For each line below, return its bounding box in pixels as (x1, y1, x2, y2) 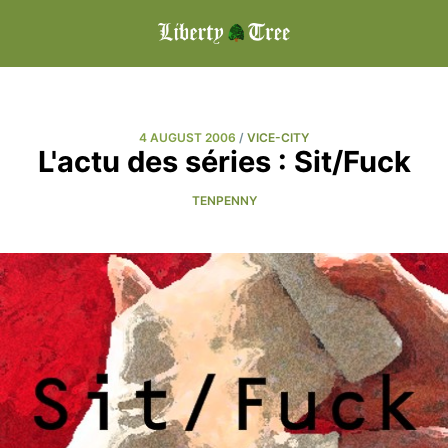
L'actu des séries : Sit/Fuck (37, 143, 411, 179)
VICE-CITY (247, 129, 309, 145)
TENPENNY (191, 192, 257, 208)
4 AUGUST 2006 (139, 129, 236, 145)
